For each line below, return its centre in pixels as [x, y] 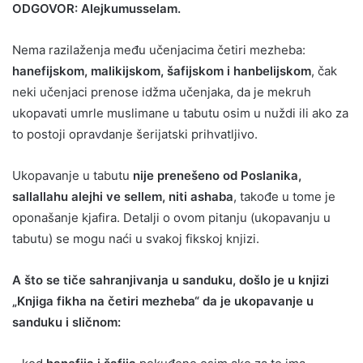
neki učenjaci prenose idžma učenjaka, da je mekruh [162, 92]
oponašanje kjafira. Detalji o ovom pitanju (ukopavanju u [171, 217]
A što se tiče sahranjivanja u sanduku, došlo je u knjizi [171, 280]
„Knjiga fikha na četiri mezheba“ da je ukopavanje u [163, 301]
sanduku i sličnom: [66, 322]
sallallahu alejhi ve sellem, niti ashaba [123, 196]
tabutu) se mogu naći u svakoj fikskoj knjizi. [136, 238]
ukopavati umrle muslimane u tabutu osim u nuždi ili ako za [180, 113]
